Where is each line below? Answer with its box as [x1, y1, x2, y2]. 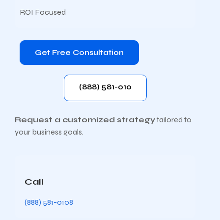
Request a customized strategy [15, 115, 155, 124]
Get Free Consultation [35, 48, 124, 57]
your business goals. [15, 127, 83, 137]
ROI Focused [20, 7, 66, 17]
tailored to [155, 115, 192, 124]
